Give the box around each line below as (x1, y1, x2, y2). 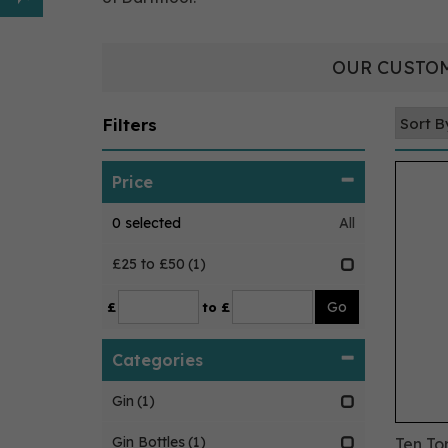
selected (121, 214, 181, 232)
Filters (102, 114, 157, 135)
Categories (112, 350, 203, 370)
